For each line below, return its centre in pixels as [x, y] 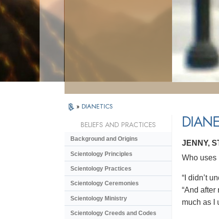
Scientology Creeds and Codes [113, 213]
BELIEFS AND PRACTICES [118, 125]
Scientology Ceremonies [105, 184]
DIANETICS [97, 106]
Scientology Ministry [99, 198]
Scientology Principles [101, 154]
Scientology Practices [101, 168]
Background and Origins [104, 139]
